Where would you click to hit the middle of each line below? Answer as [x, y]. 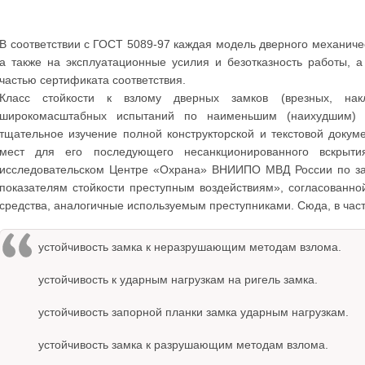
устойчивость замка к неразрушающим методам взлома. [190, 247]
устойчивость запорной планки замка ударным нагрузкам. [194, 312]
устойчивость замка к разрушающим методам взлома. [184, 345]
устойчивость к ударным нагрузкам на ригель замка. [178, 279]
